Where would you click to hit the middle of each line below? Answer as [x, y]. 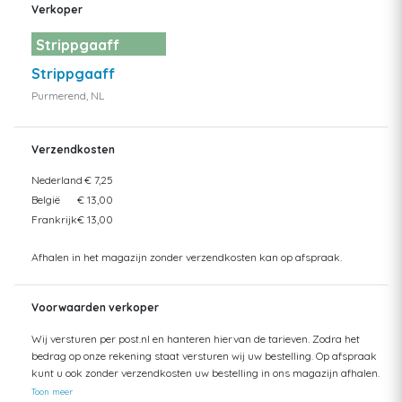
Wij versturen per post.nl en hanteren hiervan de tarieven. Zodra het [196, 339]
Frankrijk [54, 220]
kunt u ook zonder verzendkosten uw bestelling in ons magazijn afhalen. [205, 373]
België [46, 200]
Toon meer [52, 392]
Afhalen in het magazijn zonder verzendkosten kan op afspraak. [187, 258]
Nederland [57, 180]
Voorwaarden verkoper [95, 308]
